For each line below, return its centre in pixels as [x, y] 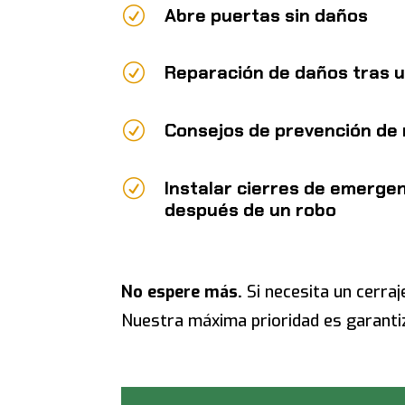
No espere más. [182, 292]
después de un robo [250, 209]
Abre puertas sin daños [266, 15]
